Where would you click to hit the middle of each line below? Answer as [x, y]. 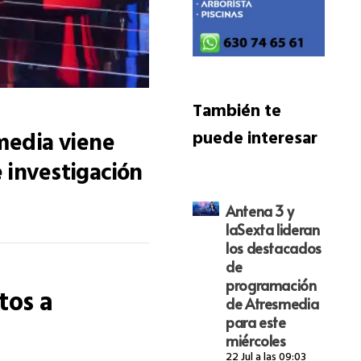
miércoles [255, 340]
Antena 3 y [259, 210]
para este [255, 322]
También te [237, 114]
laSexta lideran [272, 229]
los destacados [273, 247]
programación [271, 284]
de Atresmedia [272, 303]
